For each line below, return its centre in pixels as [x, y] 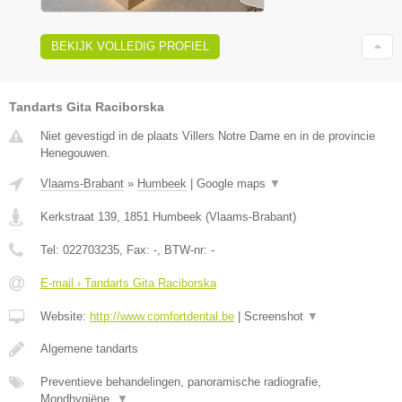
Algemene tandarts [89, 348]
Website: [65, 316]
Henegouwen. [75, 153]
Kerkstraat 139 [79, 216]
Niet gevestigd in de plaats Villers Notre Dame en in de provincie [208, 135]
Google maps [233, 183]
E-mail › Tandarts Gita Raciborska [128, 283]
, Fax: [136, 249]
